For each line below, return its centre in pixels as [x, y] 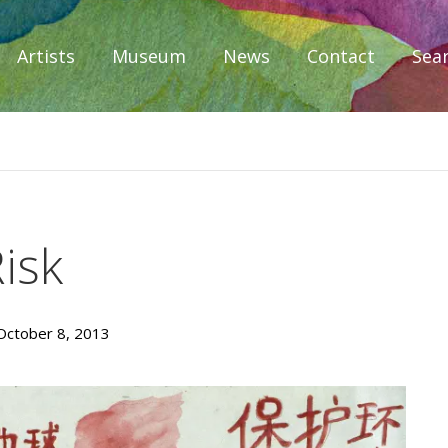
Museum [149, 56]
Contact [341, 56]
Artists [46, 56]
